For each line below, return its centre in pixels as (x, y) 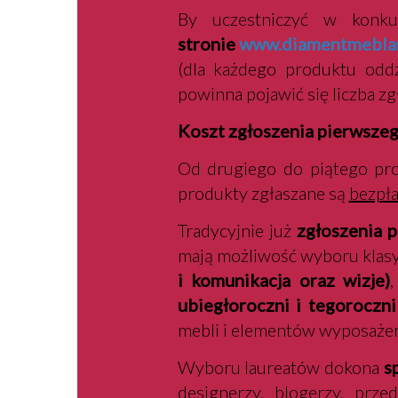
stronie (208, 44)
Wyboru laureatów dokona (278, 367)
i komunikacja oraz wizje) (283, 280)
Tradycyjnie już (237, 230)
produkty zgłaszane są (263, 193)
